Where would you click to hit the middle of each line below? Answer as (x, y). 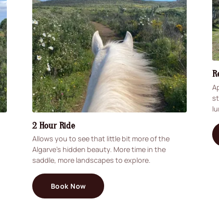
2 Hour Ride (54, 125)
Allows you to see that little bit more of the (101, 139)
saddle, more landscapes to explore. (91, 160)
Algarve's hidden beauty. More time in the (99, 150)
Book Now (68, 186)
